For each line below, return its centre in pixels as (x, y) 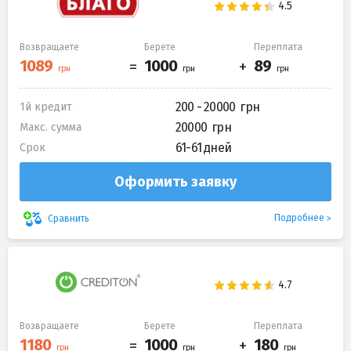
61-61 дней (203, 148)
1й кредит (46, 107)
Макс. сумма (51, 128)
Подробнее (299, 218)
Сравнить (69, 218)
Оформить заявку (175, 182)
